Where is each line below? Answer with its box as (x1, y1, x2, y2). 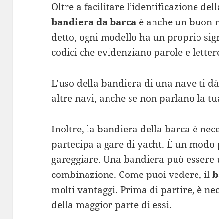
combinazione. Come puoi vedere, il (51, 168, 213, 181)
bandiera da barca (51, 15, 137, 28)
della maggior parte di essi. (51, 198, 172, 211)
